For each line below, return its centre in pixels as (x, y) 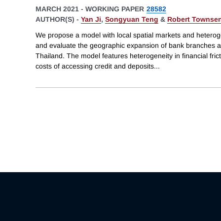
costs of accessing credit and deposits (95, 66)
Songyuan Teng (132, 19)
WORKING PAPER (115, 9)
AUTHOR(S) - (58, 19)
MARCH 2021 (57, 9)
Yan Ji (91, 19)
